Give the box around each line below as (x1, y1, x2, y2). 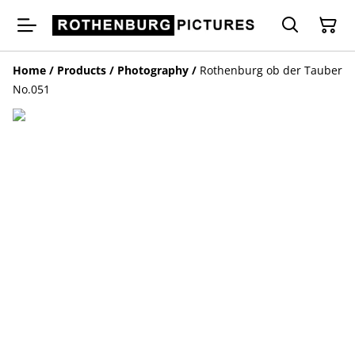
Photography (117, 63, 189, 78)
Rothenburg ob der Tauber (200, 63, 342, 78)
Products (57, 63, 106, 78)
